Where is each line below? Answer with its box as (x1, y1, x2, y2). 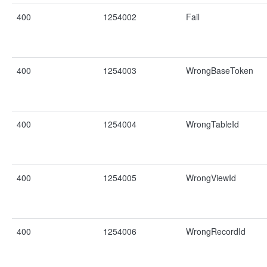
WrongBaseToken (186, 64, 253, 76)
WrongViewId (186, 172, 236, 184)
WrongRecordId (186, 225, 246, 237)
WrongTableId (186, 118, 239, 130)
